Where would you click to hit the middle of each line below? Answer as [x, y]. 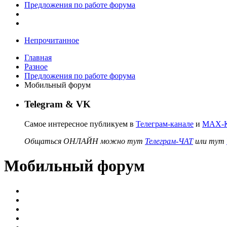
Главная [38, 57]
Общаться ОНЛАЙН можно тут [85, 141]
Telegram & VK [58, 104]
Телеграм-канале [165, 124]
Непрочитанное [52, 40]
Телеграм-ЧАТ [169, 141]
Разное [36, 66]
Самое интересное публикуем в [80, 124]
